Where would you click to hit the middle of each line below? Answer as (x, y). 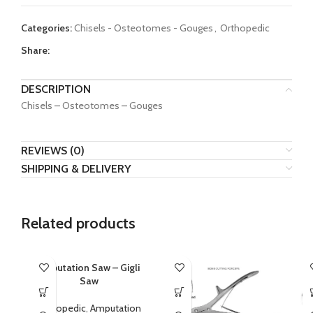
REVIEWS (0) (53, 151)
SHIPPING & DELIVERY (76, 169)
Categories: (46, 28)
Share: (35, 51)
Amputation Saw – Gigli (89, 268)
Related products (78, 224)
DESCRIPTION (56, 89)
